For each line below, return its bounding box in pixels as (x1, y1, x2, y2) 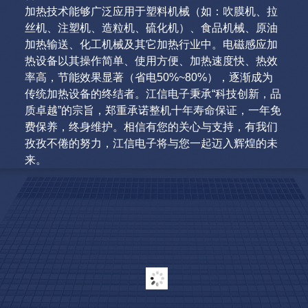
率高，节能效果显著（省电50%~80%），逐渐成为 (24, 71, 273, 83)
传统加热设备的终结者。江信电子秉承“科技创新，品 (24, 88, 281, 100)
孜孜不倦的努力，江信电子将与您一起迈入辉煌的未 (24, 137, 278, 149)
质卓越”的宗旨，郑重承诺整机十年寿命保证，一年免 (24, 104, 281, 116)
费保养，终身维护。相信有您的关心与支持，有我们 (24, 121, 278, 133)
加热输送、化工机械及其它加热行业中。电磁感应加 (24, 38, 278, 50)
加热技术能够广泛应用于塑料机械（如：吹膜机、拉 (24, 5, 278, 17)
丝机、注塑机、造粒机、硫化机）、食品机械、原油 (24, 22, 278, 34)
